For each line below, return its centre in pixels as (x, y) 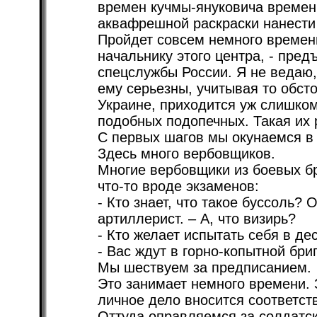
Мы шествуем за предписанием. (204, 267)
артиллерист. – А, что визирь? (197, 219)
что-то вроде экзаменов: (178, 186)
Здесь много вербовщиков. (186, 154)
